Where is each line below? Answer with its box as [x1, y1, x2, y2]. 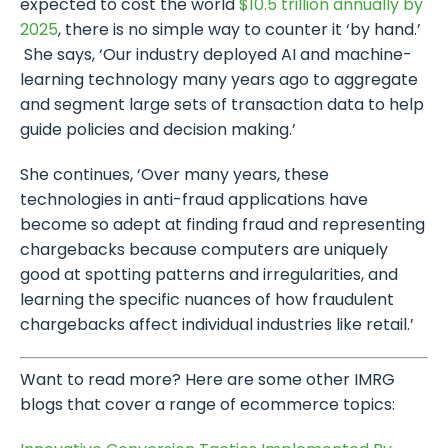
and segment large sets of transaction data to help [20, 92, 424, 116]
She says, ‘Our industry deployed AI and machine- [20, 42, 412, 66]
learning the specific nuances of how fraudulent [20, 287, 394, 311]
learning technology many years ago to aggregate [20, 67, 418, 91]
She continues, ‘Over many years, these [20, 162, 329, 186]
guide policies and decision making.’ [20, 117, 296, 141]
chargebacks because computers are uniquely [20, 237, 388, 261]
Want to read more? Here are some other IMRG [20, 367, 395, 391]
